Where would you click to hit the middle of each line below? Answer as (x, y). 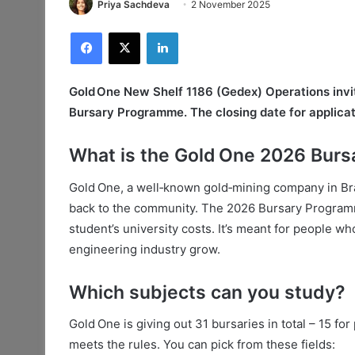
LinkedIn (198, 32)
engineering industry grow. (145, 249)
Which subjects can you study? (207, 292)
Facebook (126, 32)
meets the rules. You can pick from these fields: (202, 345)
